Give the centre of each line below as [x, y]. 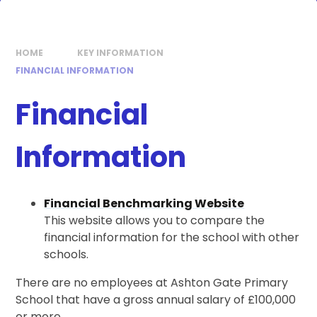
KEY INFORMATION [121, 53]
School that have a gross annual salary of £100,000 [156, 300]
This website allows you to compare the [155, 221]
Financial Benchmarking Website [144, 204]
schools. [67, 255]
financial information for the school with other [172, 238]
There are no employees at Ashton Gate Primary [152, 283]
